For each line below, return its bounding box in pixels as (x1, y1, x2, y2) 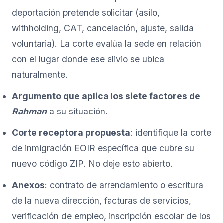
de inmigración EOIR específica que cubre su (12, 142, 194, 153)
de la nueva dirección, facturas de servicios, (12, 195, 191, 206)
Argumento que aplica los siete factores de (12, 90, 200, 101)
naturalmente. (12, 69, 68, 80)
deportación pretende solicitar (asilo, (12, 7, 160, 18)
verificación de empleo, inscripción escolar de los (12, 210, 211, 221)
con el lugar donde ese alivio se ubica (12, 53, 164, 64)
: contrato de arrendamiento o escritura (45, 179, 203, 190)
